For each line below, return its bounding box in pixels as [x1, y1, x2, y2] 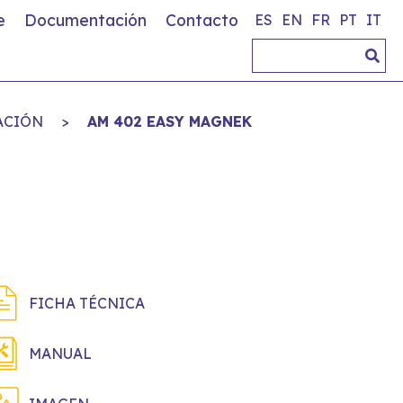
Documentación [24, 10, 147, 30]
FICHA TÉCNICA [29, 294, 145, 313]
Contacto [166, 10, 238, 30]
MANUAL [29, 345, 92, 363]
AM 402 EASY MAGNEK [86, 112, 252, 130]
